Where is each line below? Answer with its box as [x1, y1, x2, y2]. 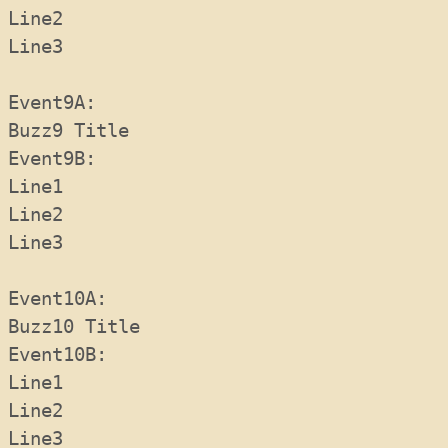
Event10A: [8, 287, 129, 310]
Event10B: [8, 343, 129, 366]
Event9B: [8, 147, 118, 170]
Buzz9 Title [8, 119, 129, 142]
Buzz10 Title [8, 315, 140, 338]
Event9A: [8, 91, 118, 114]
